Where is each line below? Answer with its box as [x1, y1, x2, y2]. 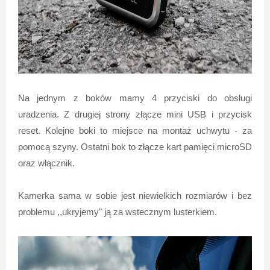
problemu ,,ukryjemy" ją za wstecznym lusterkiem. [17, 206, 217, 217]
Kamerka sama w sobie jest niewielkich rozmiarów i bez [17, 190, 253, 201]
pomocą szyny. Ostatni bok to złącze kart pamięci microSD [17, 141, 253, 152]
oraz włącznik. [17, 157, 75, 168]
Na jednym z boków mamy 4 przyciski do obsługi [17, 92, 253, 103]
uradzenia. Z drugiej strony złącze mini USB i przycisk [17, 108, 253, 119]
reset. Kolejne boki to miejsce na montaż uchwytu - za [17, 125, 253, 136]
